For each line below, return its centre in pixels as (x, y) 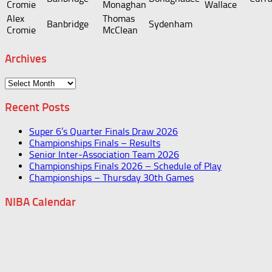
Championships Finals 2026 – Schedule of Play (125, 166)
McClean (120, 30)
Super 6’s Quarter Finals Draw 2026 (104, 132)
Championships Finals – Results (95, 143)
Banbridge (68, 24)
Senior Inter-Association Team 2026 (104, 155)
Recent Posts (37, 107)
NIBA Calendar (40, 202)
